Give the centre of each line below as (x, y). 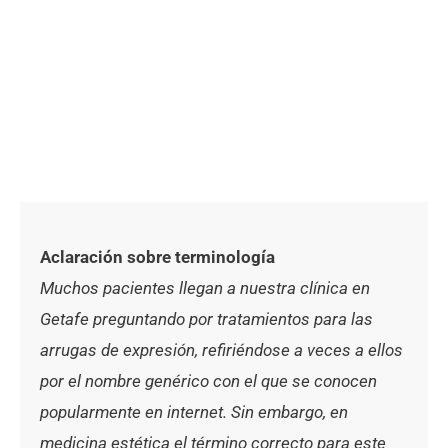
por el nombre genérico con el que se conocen (208, 381)
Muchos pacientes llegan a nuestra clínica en (205, 288)
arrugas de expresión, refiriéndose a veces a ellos (221, 350)
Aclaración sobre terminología (157, 257)
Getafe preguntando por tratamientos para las (206, 319)
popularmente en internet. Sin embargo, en (194, 412)
